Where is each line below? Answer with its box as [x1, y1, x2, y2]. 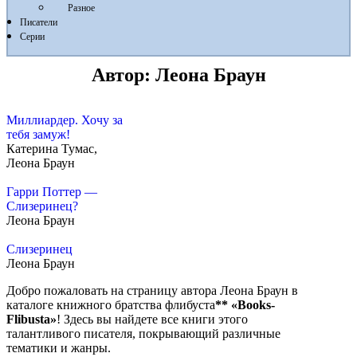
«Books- [231, 298, 275, 312]
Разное [68, 2, 95, 14]
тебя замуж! [6, 127, 70, 142]
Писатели [20, 17, 57, 28]
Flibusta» [6, 312, 57, 327]
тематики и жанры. [6, 341, 111, 355]
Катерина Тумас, [6, 142, 97, 156]
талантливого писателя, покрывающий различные [6, 327, 280, 341]
